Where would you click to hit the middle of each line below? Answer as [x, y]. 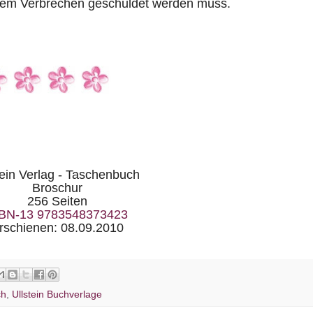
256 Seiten [57, 201]
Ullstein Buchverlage [57, 294]
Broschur [57, 188]
